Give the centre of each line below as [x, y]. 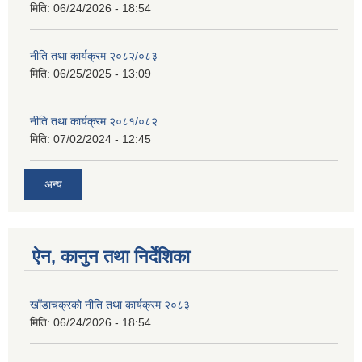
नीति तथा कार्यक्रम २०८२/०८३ [94, 55]
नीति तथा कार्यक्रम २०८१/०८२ [94, 121]
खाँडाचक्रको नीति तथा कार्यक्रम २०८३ [110, 305]
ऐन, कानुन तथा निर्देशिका [111, 257]
